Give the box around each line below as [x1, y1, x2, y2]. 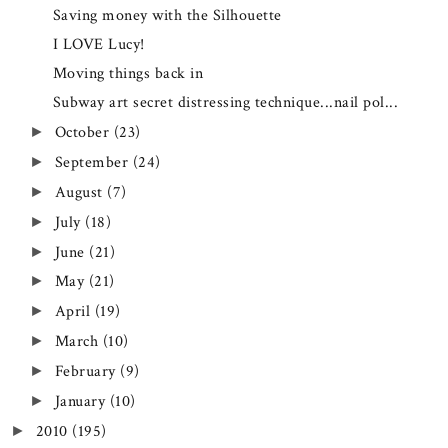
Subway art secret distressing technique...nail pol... [52, 91, 399, 113]
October [54, 121, 114, 143]
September [54, 151, 133, 173]
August [54, 181, 107, 203]
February [54, 361, 120, 383]
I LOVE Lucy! [52, 33, 145, 55]
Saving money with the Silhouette [52, 4, 282, 26]
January [54, 391, 110, 413]
